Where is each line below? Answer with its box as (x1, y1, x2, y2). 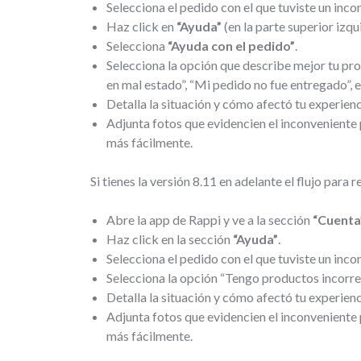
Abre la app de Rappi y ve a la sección (106, 211, 313, 227)
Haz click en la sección (106, 230, 233, 247)
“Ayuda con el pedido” (168, 37, 295, 53)
